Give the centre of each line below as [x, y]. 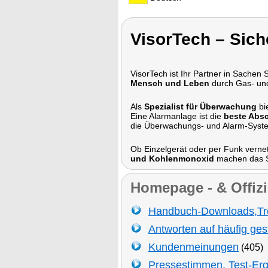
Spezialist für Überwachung [200, 106]
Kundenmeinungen [194, 247]
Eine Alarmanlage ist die [177, 116]
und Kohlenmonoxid [173, 159]
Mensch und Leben [170, 83]
